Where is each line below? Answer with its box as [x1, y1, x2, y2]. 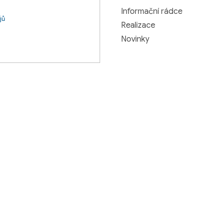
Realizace [121, 20, 155, 31]
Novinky [121, 34, 149, 45]
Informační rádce [121, 6, 182, 17]
